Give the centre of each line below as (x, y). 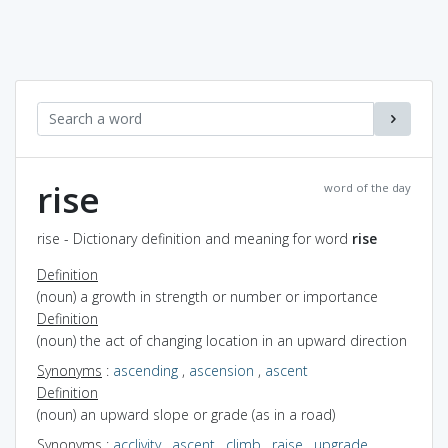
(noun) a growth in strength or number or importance (207, 296)
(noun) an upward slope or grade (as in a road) (186, 414)
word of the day (367, 187)
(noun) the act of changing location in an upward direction (222, 340)
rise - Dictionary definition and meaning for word (194, 238)
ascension (221, 370)
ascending (145, 370)
